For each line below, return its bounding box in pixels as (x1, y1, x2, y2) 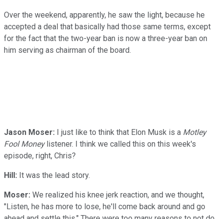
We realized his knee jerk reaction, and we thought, (30, 190, 204, 199)
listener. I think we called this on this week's (44, 139, 196, 149)
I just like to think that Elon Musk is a (55, 127, 183, 137)
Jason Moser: (4, 127, 55, 137)
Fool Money (4, 139, 44, 149)
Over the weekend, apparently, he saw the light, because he (4, 10, 205, 20)
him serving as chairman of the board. (4, 45, 131, 55)
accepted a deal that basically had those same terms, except (4, 22, 211, 31)
